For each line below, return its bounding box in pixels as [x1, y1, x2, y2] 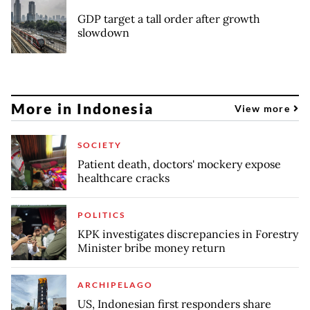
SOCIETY [77, 140, 122, 150]
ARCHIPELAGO [77, 280, 153, 290]
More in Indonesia [11, 99, 154, 117]
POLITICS [77, 210, 125, 220]
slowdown [77, 26, 129, 39]
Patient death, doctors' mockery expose [77, 157, 281, 171]
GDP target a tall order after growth [77, 12, 260, 26]
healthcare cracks [77, 171, 170, 185]
